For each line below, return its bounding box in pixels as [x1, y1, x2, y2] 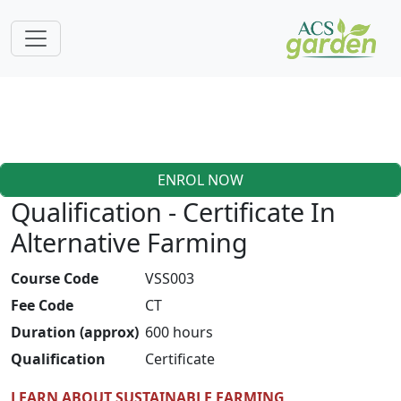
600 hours [145, 322, 214, 342]
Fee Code [11, 295, 73, 315]
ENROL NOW [158, 170, 243, 190]
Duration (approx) [11, 322, 139, 342]
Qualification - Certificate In [11, 194, 336, 229]
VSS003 [145, 269, 195, 288]
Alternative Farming [11, 225, 248, 260]
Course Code [11, 269, 98, 288]
